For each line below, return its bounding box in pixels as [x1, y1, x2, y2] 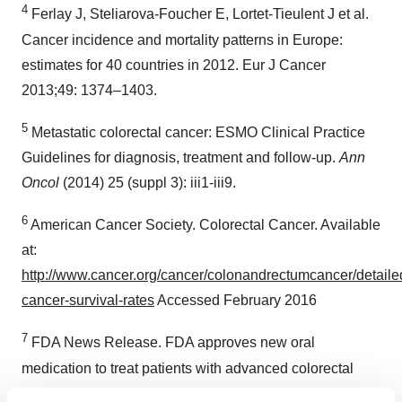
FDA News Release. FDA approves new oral [28, 335, 315, 351]
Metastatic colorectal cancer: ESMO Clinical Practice [28, 124, 365, 140]
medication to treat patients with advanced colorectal [22, 360, 354, 376]
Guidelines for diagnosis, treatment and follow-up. [22, 149, 339, 165]
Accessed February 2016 [154, 293, 317, 309]
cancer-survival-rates [22, 293, 154, 309]
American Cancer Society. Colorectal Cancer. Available [28, 217, 380, 233]
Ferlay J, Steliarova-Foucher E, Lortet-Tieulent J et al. [28, 6, 369, 22]
